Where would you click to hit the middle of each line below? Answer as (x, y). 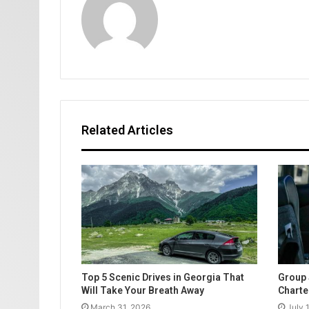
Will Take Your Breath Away (143, 290)
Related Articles (127, 130)
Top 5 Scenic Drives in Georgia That (163, 277)
